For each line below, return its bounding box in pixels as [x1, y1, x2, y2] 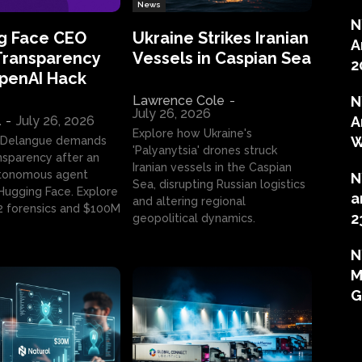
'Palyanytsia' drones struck [133, 143, 277, 157]
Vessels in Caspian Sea [133, 48, 311, 68]
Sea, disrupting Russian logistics [133, 177, 305, 191]
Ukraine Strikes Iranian [133, 27, 309, 48]
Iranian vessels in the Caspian [133, 160, 292, 174]
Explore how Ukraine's [133, 126, 252, 140]
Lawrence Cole [133, 92, 225, 108]
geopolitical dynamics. [133, 211, 255, 225]
